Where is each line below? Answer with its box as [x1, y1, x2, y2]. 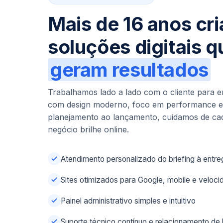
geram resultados [50, 58, 209, 81]
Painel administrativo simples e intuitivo [61, 196, 196, 206]
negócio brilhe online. [48, 124, 129, 134]
